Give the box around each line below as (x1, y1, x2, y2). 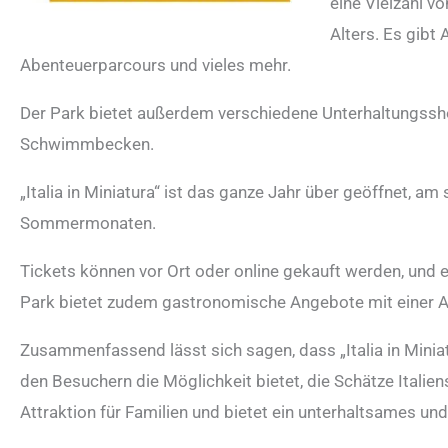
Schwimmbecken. (20, 133, 154, 154)
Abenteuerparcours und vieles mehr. (20, 54, 291, 75)
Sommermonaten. (20, 212, 156, 233)
